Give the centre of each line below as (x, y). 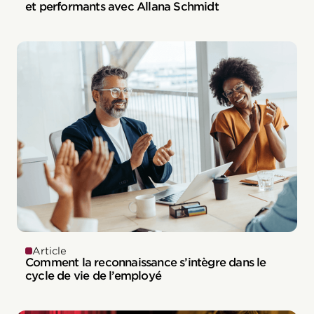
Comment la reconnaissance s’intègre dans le (146, 262)
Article (49, 251)
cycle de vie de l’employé (93, 275)
